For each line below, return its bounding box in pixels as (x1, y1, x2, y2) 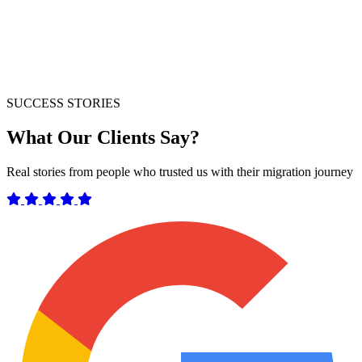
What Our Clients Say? (6, 127, 200, 149)
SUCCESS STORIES (6, 96, 120, 111)
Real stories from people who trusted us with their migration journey (6, 165, 353, 179)
